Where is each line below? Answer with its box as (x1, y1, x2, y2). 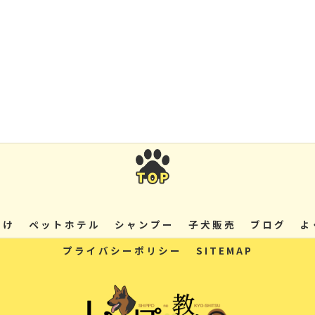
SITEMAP (195, 243, 253, 258)
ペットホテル (29, 217, 101, 232)
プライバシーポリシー (62, 243, 182, 258)
